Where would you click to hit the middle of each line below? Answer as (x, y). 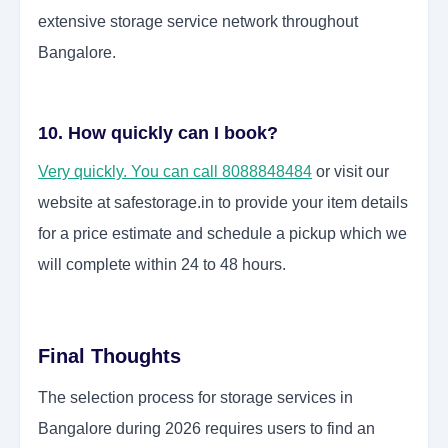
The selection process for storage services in (195, 398)
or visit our (350, 172)
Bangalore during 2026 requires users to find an (206, 429)
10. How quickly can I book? (158, 133)
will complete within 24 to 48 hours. (162, 265)
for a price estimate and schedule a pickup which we (222, 234)
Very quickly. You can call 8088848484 (175, 172)
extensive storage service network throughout (198, 22)
